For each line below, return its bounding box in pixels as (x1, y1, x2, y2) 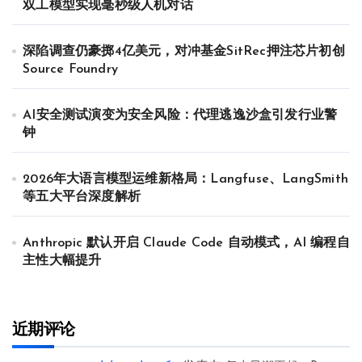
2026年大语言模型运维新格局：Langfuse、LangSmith (23, 172, 349, 186)
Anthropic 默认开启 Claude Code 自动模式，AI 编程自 (23, 236, 350, 250)
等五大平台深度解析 (23, 190, 141, 204)
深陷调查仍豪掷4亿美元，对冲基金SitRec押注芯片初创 (23, 44, 345, 58)
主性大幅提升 (23, 254, 102, 267)
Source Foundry (23, 62, 119, 76)
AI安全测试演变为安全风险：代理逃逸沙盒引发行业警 (23, 108, 338, 122)
